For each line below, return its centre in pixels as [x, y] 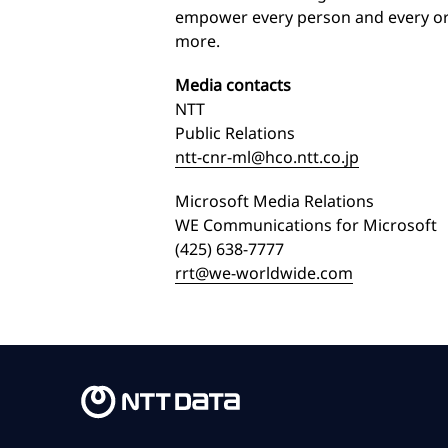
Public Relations [237, 132]
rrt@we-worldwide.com [264, 272]
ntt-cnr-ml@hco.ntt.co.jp [267, 156]
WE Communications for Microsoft [306, 224]
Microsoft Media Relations [274, 200]
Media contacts [233, 84]
